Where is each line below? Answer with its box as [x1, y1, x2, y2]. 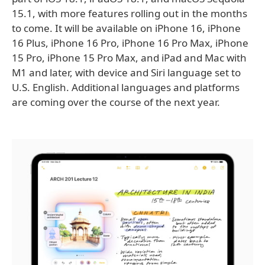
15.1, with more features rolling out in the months [12, 6, 247, 20]
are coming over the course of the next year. [12, 95, 220, 109]
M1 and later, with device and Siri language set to [12, 65, 241, 79]
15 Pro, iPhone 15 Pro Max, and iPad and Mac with [12, 50, 247, 64]
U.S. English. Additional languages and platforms [12, 80, 240, 94]
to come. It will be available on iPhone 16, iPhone [12, 21, 241, 35]
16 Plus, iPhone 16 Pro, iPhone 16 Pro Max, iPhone [12, 35, 248, 50]
